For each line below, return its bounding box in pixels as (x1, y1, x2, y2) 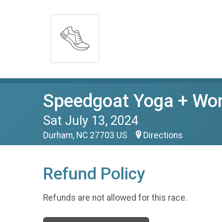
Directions (143, 130, 183, 140)
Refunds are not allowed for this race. (43, 192, 187, 203)
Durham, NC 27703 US (43, 130, 129, 140)
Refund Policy (43, 164, 145, 183)
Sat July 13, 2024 (43, 113, 138, 128)
